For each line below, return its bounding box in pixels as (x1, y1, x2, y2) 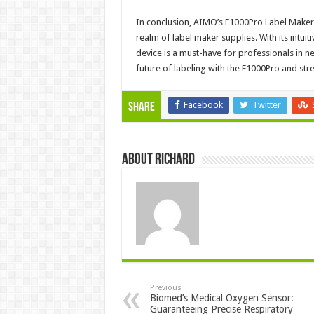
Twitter (252, 99, 281, 110)
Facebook (183, 99, 223, 110)
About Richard (121, 151, 195, 168)
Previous (149, 282, 182, 292)
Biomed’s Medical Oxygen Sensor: (149, 292, 294, 303)
